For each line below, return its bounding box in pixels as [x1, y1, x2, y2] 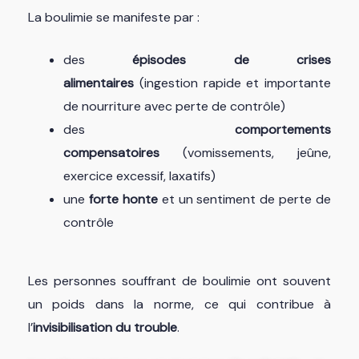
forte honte [88, 191, 158, 208]
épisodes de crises [132, 51, 332, 69]
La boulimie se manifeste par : [27, 9, 200, 26]
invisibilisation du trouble [32, 319, 177, 337]
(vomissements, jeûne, [159, 144, 332, 162]
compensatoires [63, 144, 159, 162]
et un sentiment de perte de [157, 191, 332, 208]
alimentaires [63, 75, 134, 92]
